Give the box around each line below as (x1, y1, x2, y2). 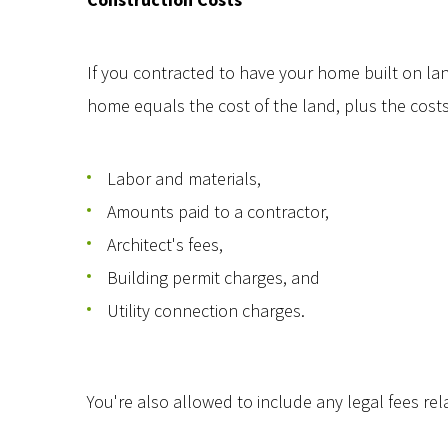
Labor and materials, (107, 167, 261, 190)
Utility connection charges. (107, 299, 305, 322)
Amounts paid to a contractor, (107, 200, 329, 223)
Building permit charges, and (107, 266, 320, 289)
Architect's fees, (107, 233, 223, 256)
